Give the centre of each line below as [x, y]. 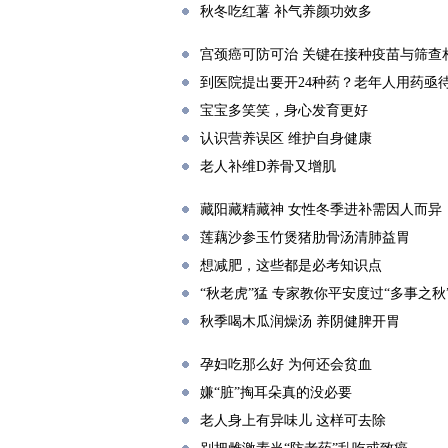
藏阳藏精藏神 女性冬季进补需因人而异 [321, 209]
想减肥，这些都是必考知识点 [291, 265]
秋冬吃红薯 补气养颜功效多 [286, 11]
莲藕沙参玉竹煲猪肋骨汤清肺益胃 [305, 237]
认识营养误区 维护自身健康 [286, 138]
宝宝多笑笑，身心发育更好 [284, 110]
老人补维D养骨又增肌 [268, 166]
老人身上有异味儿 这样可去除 [293, 420]
